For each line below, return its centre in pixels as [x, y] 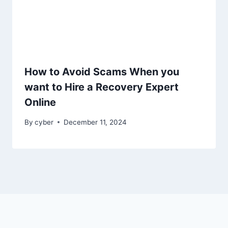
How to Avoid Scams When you [102, 72]
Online [40, 103]
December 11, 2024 [95, 122]
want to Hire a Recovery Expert [102, 87]
